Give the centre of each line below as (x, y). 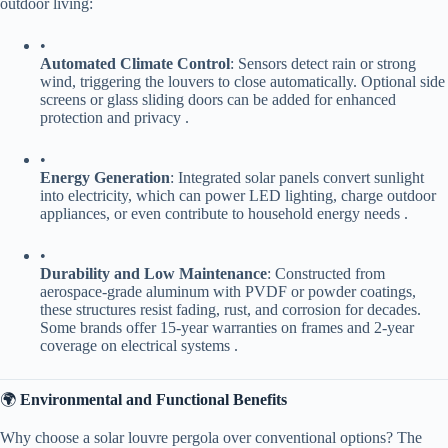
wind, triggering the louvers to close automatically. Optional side (242, 81)
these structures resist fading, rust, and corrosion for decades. (230, 309)
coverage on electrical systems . (139, 345)
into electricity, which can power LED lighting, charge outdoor (238, 195)
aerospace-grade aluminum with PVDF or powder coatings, (228, 291)
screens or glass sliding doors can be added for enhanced (218, 99)
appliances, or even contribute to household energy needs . (224, 213)
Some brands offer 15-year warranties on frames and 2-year (227, 327)
